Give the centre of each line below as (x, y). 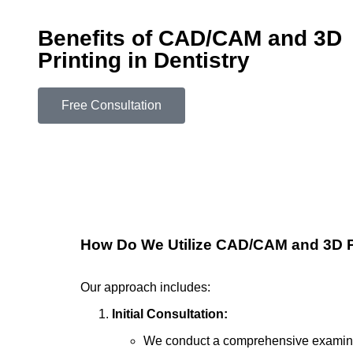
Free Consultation (111, 105)
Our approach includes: (145, 287)
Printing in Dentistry (144, 60)
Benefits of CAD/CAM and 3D (190, 38)
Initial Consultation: (170, 314)
